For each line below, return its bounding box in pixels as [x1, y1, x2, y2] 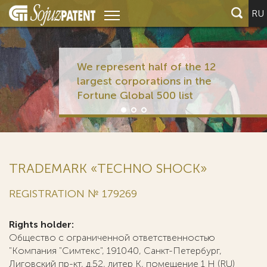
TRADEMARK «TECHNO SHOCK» [9, 160, 207, 176]
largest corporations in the [76, 74, 212, 88]
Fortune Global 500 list [76, 89, 193, 102]
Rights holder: [9, 219, 74, 230]
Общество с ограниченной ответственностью [9, 232, 215, 243]
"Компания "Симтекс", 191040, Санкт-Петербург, [9, 245, 222, 256]
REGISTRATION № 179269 [9, 187, 137, 200]
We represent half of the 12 [76, 60, 216, 73]
